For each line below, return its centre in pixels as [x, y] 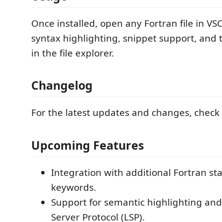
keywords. [74, 187]
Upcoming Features [88, 145]
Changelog [62, 85]
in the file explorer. [73, 53]
